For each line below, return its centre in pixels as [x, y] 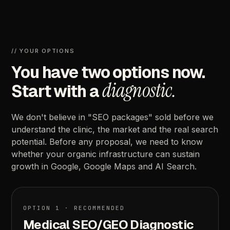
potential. [29, 142]
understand [34, 130]
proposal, [114, 142]
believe [63, 117]
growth [25, 167]
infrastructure [126, 154]
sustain [186, 154]
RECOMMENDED [99, 208]
